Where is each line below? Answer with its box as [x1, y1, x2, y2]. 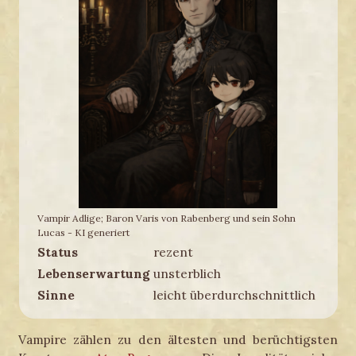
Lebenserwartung [37, 265, 149, 281]
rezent [153, 243, 193, 260]
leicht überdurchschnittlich [153, 286, 315, 303]
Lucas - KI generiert [37, 226, 130, 238]
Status [37, 243, 78, 260]
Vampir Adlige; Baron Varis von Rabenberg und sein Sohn [37, 211, 296, 224]
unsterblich [153, 265, 221, 281]
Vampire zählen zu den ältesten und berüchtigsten [18, 331, 338, 348]
